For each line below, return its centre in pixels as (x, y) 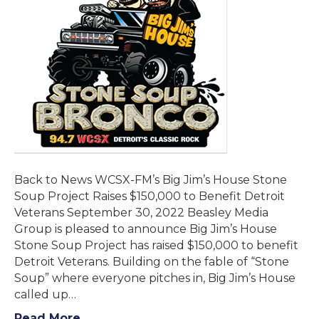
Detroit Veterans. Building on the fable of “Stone (152, 262)
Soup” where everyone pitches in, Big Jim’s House (155, 278)
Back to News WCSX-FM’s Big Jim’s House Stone (151, 180)
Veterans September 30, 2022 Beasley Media (141, 213)
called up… (45, 294)
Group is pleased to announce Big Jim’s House (146, 229)
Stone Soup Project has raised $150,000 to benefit (156, 245)
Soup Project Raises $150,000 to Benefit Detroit (150, 196)
